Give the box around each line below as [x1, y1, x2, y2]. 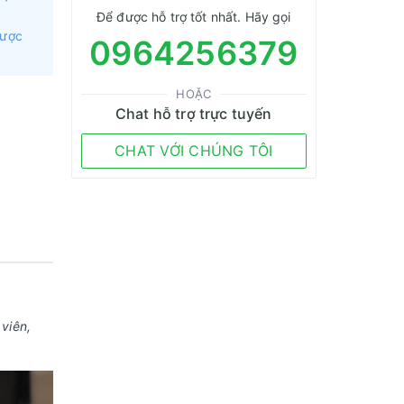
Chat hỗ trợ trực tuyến [115, 105, 272, 123]
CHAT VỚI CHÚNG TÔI [115, 142, 273, 160]
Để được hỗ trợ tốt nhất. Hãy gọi [96, 9, 291, 24]
